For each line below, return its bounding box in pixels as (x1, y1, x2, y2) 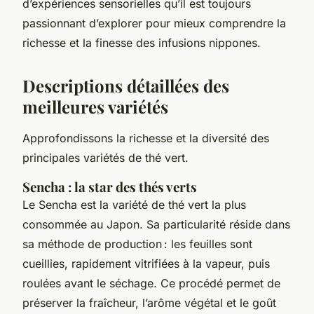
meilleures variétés (22, 95, 168, 118)
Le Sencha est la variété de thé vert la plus (22, 197, 246, 212)
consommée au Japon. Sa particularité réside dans (22, 217, 290, 231)
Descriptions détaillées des (22, 74, 229, 97)
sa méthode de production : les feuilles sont (22, 236, 252, 251)
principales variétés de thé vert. (22, 150, 189, 165)
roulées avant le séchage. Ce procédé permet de (22, 275, 280, 290)
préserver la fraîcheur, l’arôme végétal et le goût (22, 295, 276, 310)
